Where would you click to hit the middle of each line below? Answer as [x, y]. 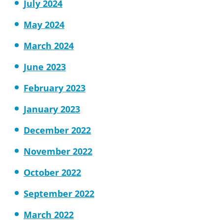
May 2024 [44, 25]
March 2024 [49, 46]
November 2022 [58, 151]
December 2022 [57, 130]
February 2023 [55, 88]
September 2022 [59, 193]
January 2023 [52, 109]
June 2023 [45, 67]
